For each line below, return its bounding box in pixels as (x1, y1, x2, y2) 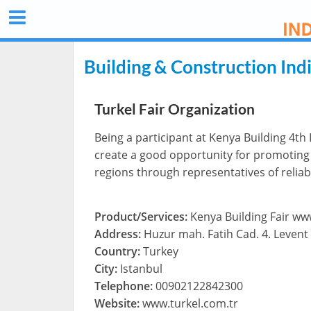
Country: (94, 243, 143, 259)
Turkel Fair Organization (94, 100, 255, 118)
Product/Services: (94, 208, 190, 224)
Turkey (143, 243, 178, 259)
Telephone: (94, 278, 153, 294)
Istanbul (120, 260, 162, 276)
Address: (94, 226, 144, 242)
